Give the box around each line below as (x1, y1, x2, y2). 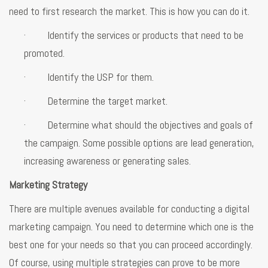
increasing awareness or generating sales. (24, 153, 191, 167)
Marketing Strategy (9, 177, 90, 191)
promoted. (24, 45, 65, 60)
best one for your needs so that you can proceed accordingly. (9, 237, 252, 251)
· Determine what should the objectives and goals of (24, 117, 253, 132)
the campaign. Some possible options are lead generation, (24, 135, 254, 150)
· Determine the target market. (24, 93, 167, 108)
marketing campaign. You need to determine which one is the (9, 219, 254, 233)
